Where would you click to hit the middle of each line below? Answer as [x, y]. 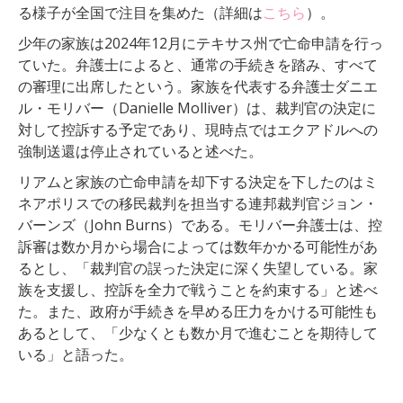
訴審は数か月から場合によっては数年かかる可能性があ [198, 246]
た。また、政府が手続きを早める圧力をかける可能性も [198, 311]
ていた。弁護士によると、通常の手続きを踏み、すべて [198, 64]
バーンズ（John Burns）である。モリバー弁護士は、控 [200, 224]
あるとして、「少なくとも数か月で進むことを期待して [198, 332]
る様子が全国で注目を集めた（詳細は [140, 12]
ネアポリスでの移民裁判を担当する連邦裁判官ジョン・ [198, 203]
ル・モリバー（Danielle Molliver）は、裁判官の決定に [197, 107]
